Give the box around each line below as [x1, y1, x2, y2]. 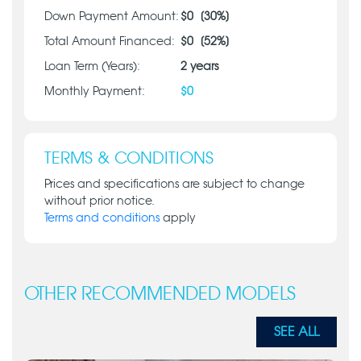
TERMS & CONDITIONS [44, 151, 214, 167]
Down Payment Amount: [44, 11, 179, 23]
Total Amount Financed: [44, 36, 175, 48]
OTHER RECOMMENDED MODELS [24, 285, 296, 303]
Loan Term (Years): [44, 61, 140, 73]
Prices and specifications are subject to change [44, 179, 305, 190]
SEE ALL [274, 326, 319, 338]
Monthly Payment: [44, 86, 145, 98]
